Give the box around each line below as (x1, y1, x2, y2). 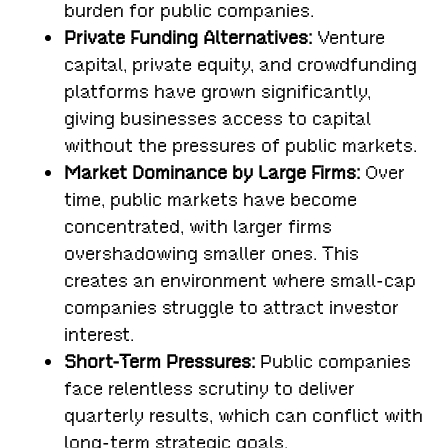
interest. (64, 322, 135, 346)
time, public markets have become (64, 187, 358, 211)
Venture (312, 25, 386, 49)
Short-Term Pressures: (64, 349, 256, 373)
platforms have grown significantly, (64, 79, 372, 103)
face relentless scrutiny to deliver (64, 376, 356, 400)
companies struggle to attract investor (64, 295, 400, 319)
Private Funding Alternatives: (64, 25, 313, 49)
